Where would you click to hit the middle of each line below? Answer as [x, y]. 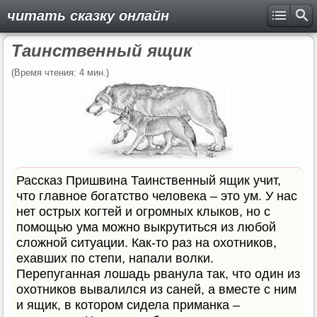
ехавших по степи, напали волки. [115, 258]
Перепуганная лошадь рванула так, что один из [158, 274]
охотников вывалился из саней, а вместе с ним [156, 289]
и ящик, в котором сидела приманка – [128, 305]
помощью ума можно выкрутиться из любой [146, 227]
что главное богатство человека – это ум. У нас [157, 196]
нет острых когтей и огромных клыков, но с [143, 212]
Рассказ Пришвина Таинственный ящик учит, [149, 180]
